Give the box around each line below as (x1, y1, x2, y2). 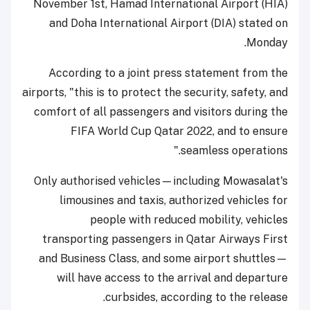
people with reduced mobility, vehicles (90, 213, 288, 227)
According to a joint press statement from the (48, 66, 288, 80)
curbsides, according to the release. (105, 291, 288, 304)
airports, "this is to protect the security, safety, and (22, 86, 288, 100)
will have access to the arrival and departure (57, 271, 288, 285)
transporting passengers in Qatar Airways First (42, 232, 288, 246)
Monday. (246, 36, 288, 50)
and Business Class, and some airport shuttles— (39, 252, 288, 266)
